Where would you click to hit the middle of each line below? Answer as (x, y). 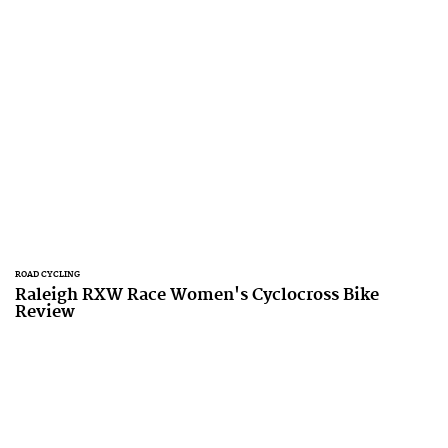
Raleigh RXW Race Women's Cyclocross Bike (197, 295)
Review (45, 312)
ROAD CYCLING (47, 274)
